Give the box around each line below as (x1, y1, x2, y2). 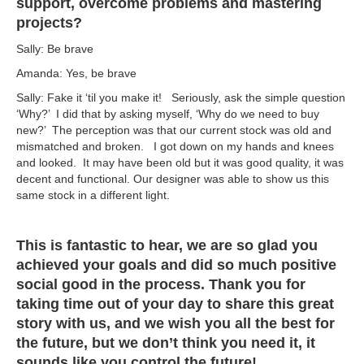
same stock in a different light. (16, 188, 170, 202)
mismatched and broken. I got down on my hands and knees (16, 140, 334, 154)
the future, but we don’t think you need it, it (16, 335, 315, 352)
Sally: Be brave (16, 42, 93, 56)
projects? (16, 15, 82, 32)
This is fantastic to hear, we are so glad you (16, 237, 318, 254)
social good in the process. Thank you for (16, 276, 305, 293)
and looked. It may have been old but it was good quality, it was (16, 156, 344, 170)
